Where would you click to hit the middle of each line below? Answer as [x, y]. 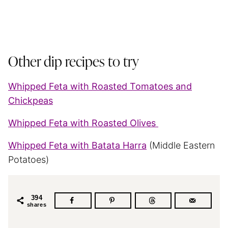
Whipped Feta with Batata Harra [77, 145]
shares [37, 204]
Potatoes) [28, 159]
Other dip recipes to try [74, 62]
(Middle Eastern [181, 145]
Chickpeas [31, 100]
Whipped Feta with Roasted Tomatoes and [100, 86]
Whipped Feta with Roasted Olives [83, 123]
